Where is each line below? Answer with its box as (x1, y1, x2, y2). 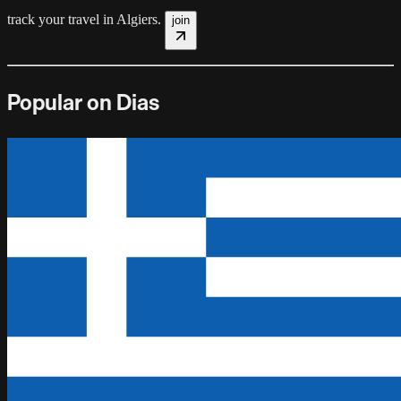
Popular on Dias (7, 83, 159, 120)
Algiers (116, 11, 158, 27)
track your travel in (7, 11, 116, 27)
